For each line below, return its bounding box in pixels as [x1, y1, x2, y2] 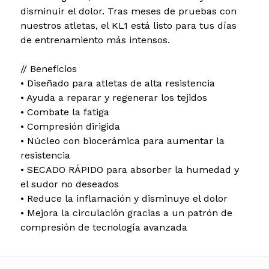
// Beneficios [20, 62, 77, 74]
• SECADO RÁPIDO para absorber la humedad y [20, 163, 239, 175]
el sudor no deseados [20, 178, 119, 190]
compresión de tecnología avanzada [20, 221, 187, 233]
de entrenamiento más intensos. [20, 34, 170, 46]
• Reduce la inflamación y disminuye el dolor [20, 192, 228, 204]
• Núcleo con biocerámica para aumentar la [20, 134, 225, 147]
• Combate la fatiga [20, 106, 109, 118]
